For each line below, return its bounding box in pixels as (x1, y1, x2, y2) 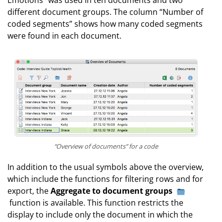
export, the (7, 185, 51, 197)
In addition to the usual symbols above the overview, (7, 162, 204, 173)
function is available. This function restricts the (7, 197, 183, 209)
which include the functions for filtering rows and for (7, 173, 203, 185)
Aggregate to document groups (51, 185, 172, 197)
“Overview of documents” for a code (54, 142, 158, 151)
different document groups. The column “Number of (7, 6, 203, 17)
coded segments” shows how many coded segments (7, 18, 203, 29)
